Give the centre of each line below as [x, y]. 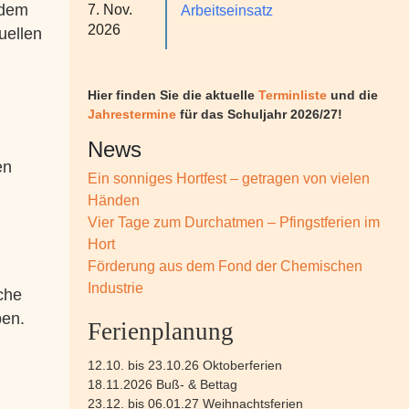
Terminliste [293, 95]
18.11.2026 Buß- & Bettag [163, 384]
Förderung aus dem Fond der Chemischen [225, 266]
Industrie [115, 288]
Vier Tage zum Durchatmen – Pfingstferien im [234, 222]
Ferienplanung [161, 331]
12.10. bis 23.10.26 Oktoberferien [185, 365]
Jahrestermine [134, 114]
